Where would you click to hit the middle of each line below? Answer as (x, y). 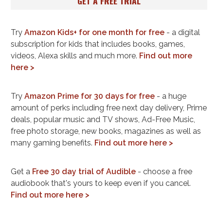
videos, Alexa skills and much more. (75, 55)
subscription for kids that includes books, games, (98, 44)
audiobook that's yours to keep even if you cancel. (101, 183)
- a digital (182, 32)
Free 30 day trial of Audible (84, 172)
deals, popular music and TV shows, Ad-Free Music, (103, 119)
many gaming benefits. (53, 143)
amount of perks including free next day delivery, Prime (109, 108)
